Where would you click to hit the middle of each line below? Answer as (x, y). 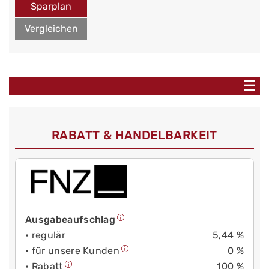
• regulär (45, 235)
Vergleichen (51, 29)
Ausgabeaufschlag (71, 220)
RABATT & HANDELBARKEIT (134, 135)
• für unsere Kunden (73, 251)
